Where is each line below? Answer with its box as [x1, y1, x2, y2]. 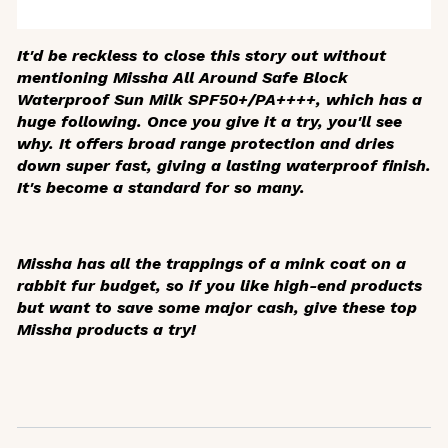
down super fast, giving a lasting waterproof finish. [17, 156, 431, 176]
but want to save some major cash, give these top [17, 298, 417, 318]
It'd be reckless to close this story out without [17, 46, 386, 66]
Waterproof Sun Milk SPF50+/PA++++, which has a [17, 90, 422, 110]
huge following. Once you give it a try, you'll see [17, 112, 402, 132]
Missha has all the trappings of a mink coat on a [17, 254, 406, 274]
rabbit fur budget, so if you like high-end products [17, 276, 422, 296]
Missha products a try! [17, 320, 196, 340]
